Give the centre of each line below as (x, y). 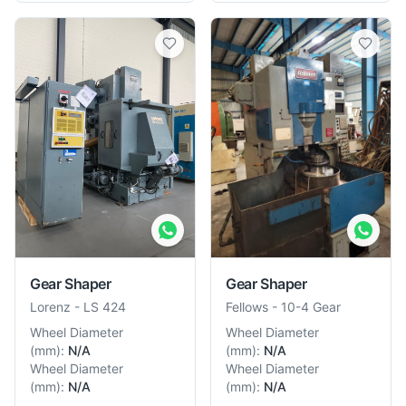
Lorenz (50, 307)
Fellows (247, 307)
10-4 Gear (311, 307)
